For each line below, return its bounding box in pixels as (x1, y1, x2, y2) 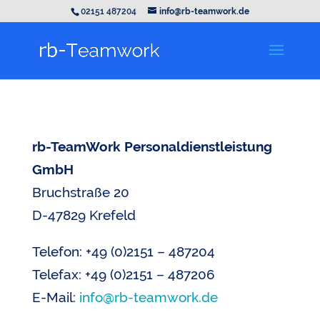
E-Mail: (31, 289, 79, 305)
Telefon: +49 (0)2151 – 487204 (31, 244, 215, 259)
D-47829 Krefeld (31, 207, 136, 223)
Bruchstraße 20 (31, 184, 129, 200)
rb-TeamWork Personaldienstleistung (31, 139, 272, 154)
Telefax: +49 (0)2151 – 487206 (31, 266, 215, 282)
